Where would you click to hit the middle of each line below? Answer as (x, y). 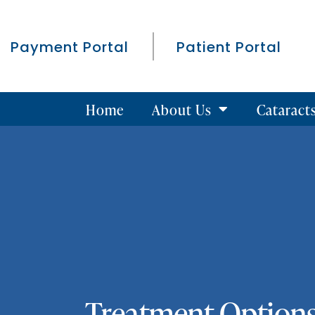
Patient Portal (229, 47)
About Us (181, 109)
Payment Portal (70, 47)
